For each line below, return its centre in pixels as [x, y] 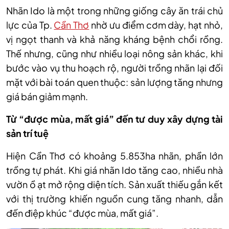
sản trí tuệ [27, 133]
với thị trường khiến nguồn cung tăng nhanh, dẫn [114, 199]
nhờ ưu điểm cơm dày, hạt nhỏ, [156, 25]
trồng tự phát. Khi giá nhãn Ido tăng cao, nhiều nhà [114, 170]
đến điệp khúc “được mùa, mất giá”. [82, 213]
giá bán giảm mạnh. [47, 96]
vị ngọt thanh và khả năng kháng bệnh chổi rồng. [114, 39]
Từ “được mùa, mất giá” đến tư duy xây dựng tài [114, 119]
